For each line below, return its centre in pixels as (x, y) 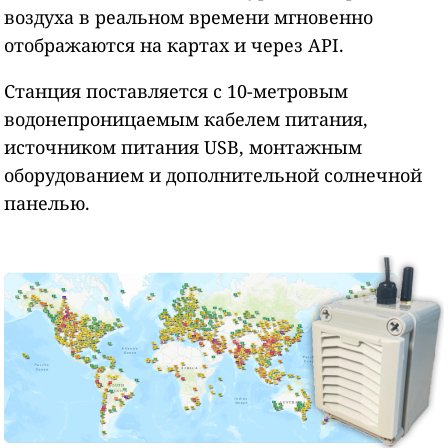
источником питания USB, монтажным (183, 146)
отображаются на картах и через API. (174, 44)
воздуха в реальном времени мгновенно (189, 16)
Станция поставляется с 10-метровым (176, 90)
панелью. (47, 202)
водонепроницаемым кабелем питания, (186, 118)
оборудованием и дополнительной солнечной (213, 174)
